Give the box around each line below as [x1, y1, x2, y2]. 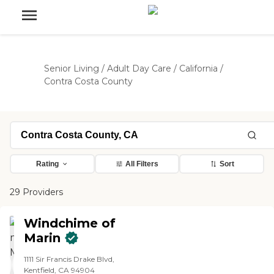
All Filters [125, 160, 158, 168]
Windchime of [24, 216, 116, 231]
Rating [35, 160, 59, 168]
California [179, 63, 218, 74]
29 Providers [10, 187, 63, 198]
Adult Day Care [107, 63, 171, 74]
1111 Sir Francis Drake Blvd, [24, 254, 115, 264]
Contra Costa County [44, 76, 133, 87]
